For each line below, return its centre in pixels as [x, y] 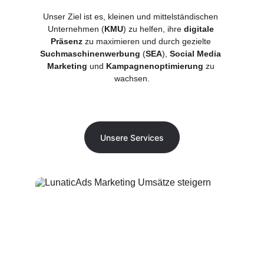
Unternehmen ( [76, 29]
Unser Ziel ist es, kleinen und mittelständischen [132, 16]
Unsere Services [132, 137]
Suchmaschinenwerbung [90, 54]
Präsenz [66, 41]
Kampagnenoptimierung [154, 66]
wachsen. [132, 78]
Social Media [197, 54]
